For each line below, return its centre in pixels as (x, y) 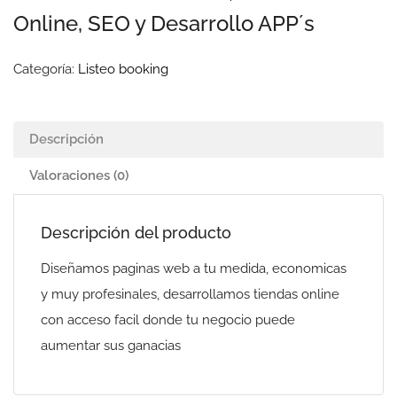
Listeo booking (123, 69)
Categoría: (46, 69)
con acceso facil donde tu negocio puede (168, 320)
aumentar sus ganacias (111, 346)
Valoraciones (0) (79, 175)
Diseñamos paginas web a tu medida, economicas (194, 269)
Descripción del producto (136, 233)
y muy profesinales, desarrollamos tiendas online (190, 294)
